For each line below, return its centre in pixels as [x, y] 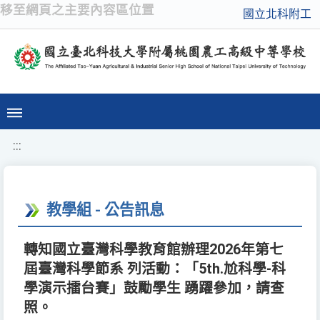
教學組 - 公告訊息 [105, 210]
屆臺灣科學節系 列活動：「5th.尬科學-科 [155, 269]
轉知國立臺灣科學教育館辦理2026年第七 [154, 250]
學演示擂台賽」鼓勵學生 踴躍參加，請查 [154, 289]
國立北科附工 [277, 14]
